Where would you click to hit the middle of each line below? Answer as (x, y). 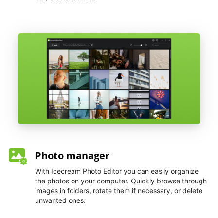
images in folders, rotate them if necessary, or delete (119, 191)
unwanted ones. (60, 200)
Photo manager (72, 156)
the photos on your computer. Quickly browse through (121, 181)
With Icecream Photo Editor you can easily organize (117, 171)
